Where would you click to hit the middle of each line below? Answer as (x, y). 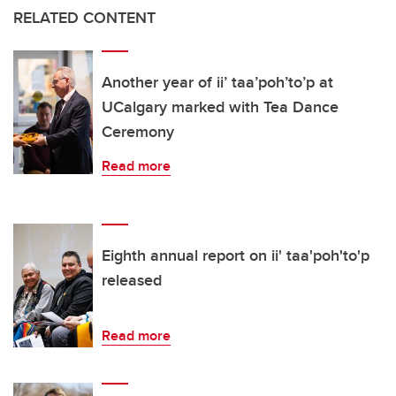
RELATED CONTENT (84, 17)
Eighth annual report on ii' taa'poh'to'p (236, 255)
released (132, 280)
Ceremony (138, 131)
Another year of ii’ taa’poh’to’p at (217, 82)
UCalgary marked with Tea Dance (220, 107)
